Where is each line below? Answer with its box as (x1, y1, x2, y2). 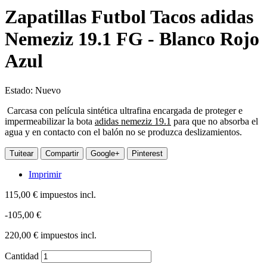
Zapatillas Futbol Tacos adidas (5, 6, 253, 28)
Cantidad (5, 250, 39, 261)
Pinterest (132, 148, 163, 158)
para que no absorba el (171, 116, 258, 126)
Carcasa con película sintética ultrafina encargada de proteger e (5, 105, 243, 116)
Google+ (91, 148, 120, 158)
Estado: (5, 85, 35, 95)
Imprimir (29, 169, 61, 179)
